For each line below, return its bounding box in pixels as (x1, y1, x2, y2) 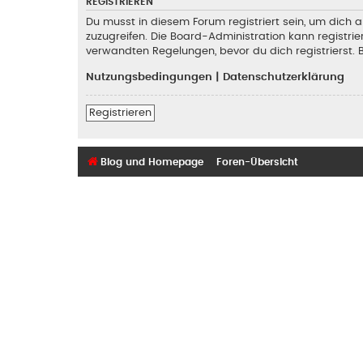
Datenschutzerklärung (223, 70, 344, 83)
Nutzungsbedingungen (86, 70, 212, 83)
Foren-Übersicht (216, 157, 299, 168)
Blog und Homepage (100, 157, 203, 168)
